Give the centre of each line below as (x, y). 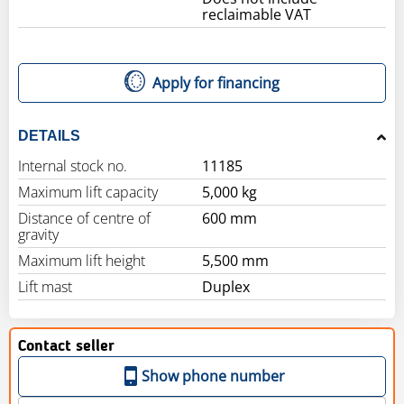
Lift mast (45, 286)
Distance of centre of (84, 218)
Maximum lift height (82, 260)
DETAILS (49, 135)
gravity (38, 234)
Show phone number (213, 376)
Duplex (226, 286)
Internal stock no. (73, 165)
